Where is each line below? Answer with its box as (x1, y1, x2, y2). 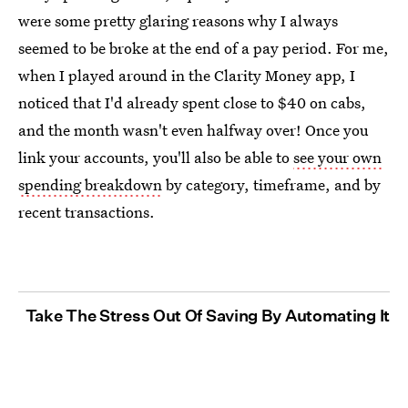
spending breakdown (18, 173, 162, 195)
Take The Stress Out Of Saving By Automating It (25, 305, 390, 325)
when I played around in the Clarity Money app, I (18, 64, 355, 86)
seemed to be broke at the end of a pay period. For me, (18, 36, 389, 58)
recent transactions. (18, 200, 155, 222)
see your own (293, 146, 382, 168)
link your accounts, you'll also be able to (18, 146, 293, 168)
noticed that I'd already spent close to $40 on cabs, (18, 91, 366, 113)
